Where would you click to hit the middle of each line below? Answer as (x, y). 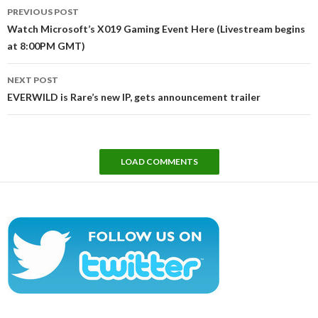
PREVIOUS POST (43, 11)
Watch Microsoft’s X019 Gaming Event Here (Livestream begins (156, 28)
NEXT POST (33, 79)
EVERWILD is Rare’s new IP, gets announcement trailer (134, 97)
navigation (47, 21)
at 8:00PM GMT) (46, 45)
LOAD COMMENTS (159, 161)
